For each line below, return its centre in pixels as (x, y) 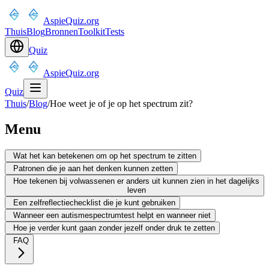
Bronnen (62, 32)
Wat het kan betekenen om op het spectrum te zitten (105, 156)
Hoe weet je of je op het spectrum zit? (121, 104)
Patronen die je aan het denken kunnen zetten (93, 168)
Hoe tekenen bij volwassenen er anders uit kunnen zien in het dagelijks (136, 181)
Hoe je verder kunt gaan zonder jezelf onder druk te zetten (114, 228)
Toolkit (92, 32)
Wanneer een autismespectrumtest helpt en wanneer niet (112, 215)
